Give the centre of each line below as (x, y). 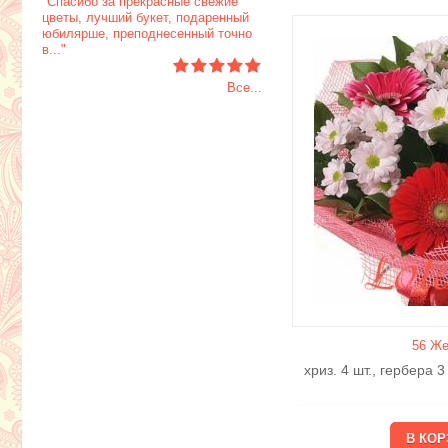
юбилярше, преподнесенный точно (147, 34)
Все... (244, 88)
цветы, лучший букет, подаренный (145, 18)
